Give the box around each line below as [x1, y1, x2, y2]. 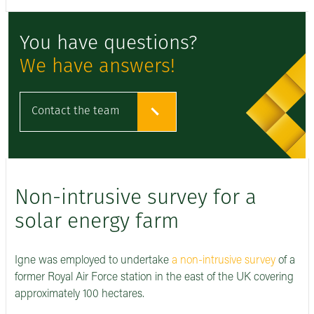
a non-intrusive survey [172, 255, 275, 267]
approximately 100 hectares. [15, 289, 144, 301]
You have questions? [20, 34, 198, 54]
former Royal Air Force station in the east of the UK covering [15, 272, 294, 284]
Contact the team [32, 105, 120, 117]
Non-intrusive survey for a [15, 187, 257, 210]
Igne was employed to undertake [15, 255, 172, 267]
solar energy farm [15, 211, 179, 233]
